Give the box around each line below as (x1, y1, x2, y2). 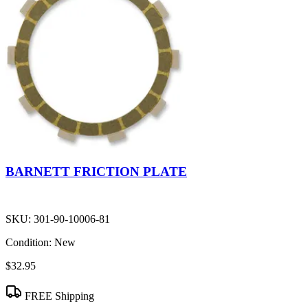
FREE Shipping (22, 290, 94, 302)
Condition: (5, 236, 52, 249)
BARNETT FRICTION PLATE (5, 164, 187, 179)
